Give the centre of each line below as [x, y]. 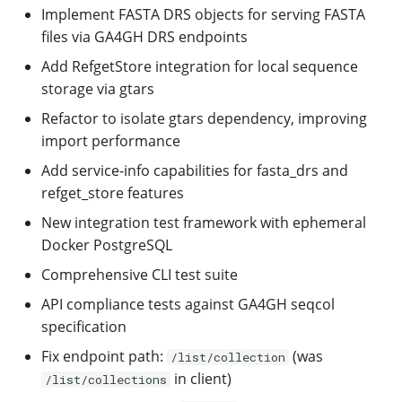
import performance [111, 141]
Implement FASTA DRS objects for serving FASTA [203, 14]
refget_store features [113, 193]
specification [84, 327]
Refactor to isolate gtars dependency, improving [204, 118]
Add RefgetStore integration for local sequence [200, 66]
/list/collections [106, 380]
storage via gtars [98, 89]
